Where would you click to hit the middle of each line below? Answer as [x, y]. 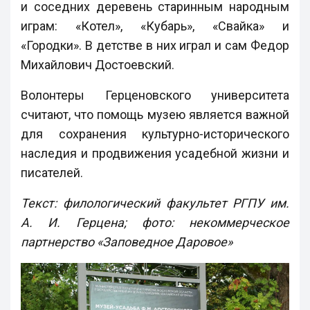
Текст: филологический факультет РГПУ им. [155, 203]
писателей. [52, 172]
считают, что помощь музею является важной [155, 114]
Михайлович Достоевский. [98, 64]
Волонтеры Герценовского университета [155, 95]
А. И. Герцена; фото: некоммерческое [155, 222]
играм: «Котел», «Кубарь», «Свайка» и [155, 26]
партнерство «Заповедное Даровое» [127, 241]
